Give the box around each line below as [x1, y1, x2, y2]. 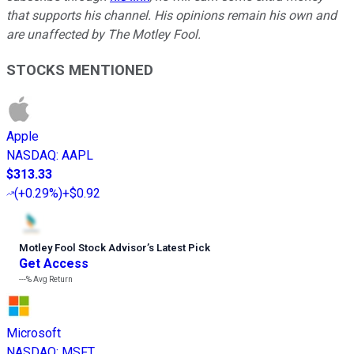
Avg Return [32, 274, 73, 284]
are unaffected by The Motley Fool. [6, 27, 201, 43]
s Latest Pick [149, 241, 210, 254]
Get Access [19, 255, 88, 271]
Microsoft [6, 325, 61, 341]
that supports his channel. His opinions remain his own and [6, 8, 337, 24]
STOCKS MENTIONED [6, 61, 153, 79]
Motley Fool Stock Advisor [19, 241, 147, 254]
